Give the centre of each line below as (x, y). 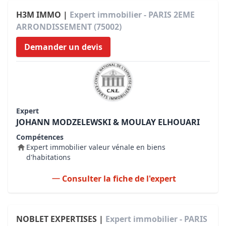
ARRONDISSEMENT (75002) (69, 27)
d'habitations (48, 157)
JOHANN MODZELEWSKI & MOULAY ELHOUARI (108, 122)
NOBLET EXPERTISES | (61, 219)
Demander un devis (63, 47)
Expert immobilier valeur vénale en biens (96, 147)
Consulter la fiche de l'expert (119, 179)
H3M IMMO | (43, 15)
